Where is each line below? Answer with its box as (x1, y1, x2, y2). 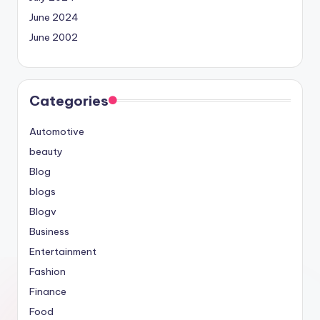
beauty (29, 144, 63, 158)
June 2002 (29, 30, 78, 44)
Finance (29, 284, 66, 298)
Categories (29, 91, 109, 109)
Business (29, 224, 69, 238)
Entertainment (29, 244, 96, 258)
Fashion (29, 264, 66, 278)
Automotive (29, 124, 84, 138)
